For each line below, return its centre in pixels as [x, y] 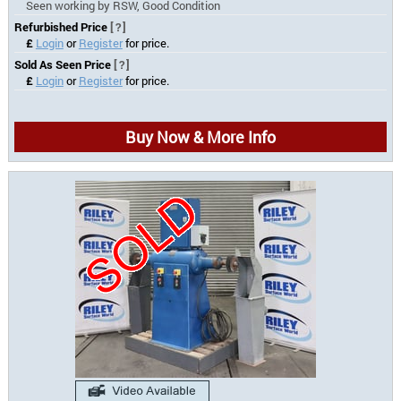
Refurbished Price [63, 26]
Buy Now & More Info [200, 137]
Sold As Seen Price [64, 64]
